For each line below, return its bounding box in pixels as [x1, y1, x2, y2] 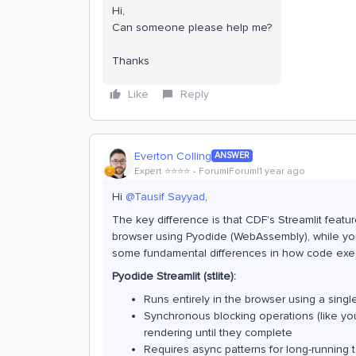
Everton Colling [134, 149, 211, 163]
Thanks [112, 54, 149, 68]
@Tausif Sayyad [126, 190, 205, 203]
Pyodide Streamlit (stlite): [112, 269, 236, 283]
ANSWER [215, 150, 250, 161]
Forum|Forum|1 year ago [199, 164, 305, 177]
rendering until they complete [144, 326, 292, 339]
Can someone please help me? [112, 21, 272, 34]
